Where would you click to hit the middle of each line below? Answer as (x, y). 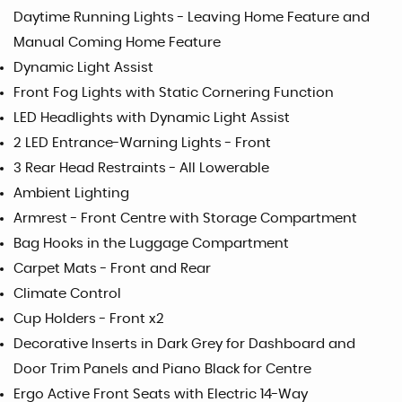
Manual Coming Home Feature (117, 43)
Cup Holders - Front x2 (89, 319)
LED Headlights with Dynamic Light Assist (152, 118)
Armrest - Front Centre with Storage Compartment (185, 218)
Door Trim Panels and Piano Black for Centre (162, 369)
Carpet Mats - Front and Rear (112, 269)
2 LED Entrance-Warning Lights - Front (142, 143)
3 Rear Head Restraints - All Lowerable (141, 168)
